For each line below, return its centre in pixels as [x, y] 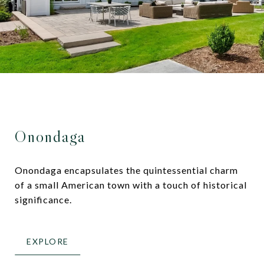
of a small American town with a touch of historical [131, 185]
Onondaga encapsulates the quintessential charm [126, 170]
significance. [43, 200]
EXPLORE [48, 242]
